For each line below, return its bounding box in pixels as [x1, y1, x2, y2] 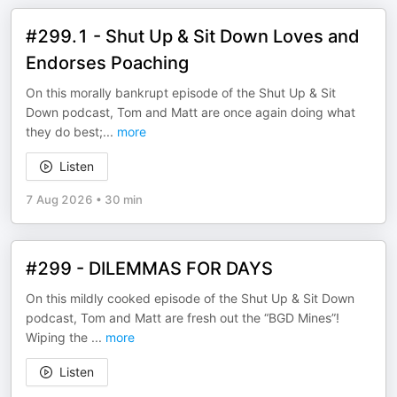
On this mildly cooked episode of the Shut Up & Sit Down [26, 291, 354, 306]
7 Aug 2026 [26, 192, 93, 206]
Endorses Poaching [26, 52, 189, 74]
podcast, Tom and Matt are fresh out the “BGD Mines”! [26, 310, 339, 325]
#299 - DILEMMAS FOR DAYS [26, 258, 273, 279]
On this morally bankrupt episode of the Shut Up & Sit [26, 85, 336, 100]
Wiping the [26, 330, 91, 345]
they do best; [26, 124, 103, 139]
